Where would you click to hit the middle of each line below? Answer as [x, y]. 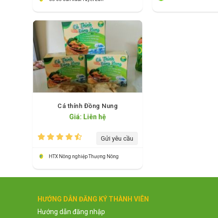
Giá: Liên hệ [88, 117]
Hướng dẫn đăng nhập [71, 212]
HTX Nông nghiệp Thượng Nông [84, 157]
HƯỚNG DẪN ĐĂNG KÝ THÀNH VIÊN [93, 199]
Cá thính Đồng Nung [88, 106]
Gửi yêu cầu [117, 139]
